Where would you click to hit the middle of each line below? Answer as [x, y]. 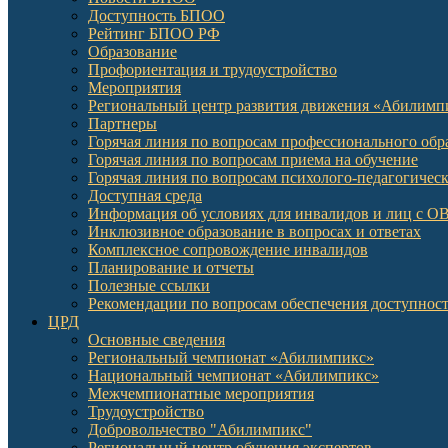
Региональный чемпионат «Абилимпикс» [231, 357]
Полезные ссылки [149, 285]
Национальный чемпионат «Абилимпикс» [233, 375]
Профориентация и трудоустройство [212, 69]
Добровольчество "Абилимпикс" [200, 429]
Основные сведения [156, 339]
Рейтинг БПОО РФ [154, 33]
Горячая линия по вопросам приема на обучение [253, 159]
